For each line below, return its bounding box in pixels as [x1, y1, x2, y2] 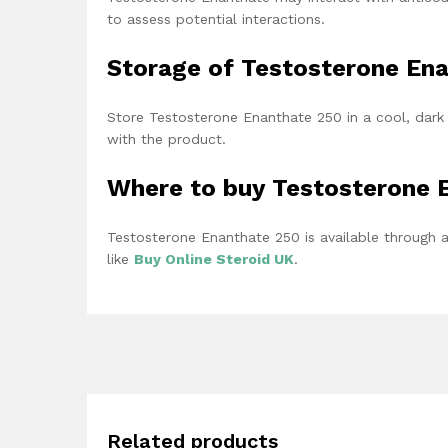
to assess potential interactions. [107, 11, 325, 28]
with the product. [107, 131, 226, 148]
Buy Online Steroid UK [134, 251, 294, 268]
